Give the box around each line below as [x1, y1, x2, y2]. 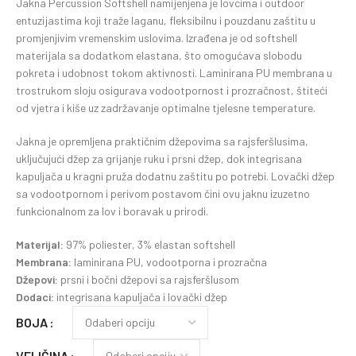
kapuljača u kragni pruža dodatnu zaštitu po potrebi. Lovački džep [16, 168, 335, 183]
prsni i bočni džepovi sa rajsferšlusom [58, 272, 239, 286]
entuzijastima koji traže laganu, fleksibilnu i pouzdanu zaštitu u [16, 13, 315, 27]
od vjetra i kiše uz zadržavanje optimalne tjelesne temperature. [16, 100, 315, 114]
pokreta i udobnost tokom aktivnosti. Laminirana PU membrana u [16, 65, 332, 79]
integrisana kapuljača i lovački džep [54, 289, 227, 304]
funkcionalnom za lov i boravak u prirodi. [16, 203, 208, 218]
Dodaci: [16, 289, 54, 304]
